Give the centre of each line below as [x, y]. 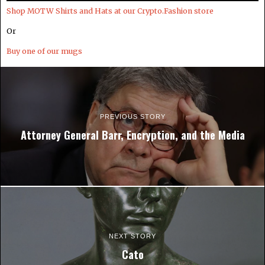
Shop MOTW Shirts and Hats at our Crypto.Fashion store [110, 11]
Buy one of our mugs [44, 51]
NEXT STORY [132, 236]
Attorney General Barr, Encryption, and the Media [132, 134]
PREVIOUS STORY [132, 116]
